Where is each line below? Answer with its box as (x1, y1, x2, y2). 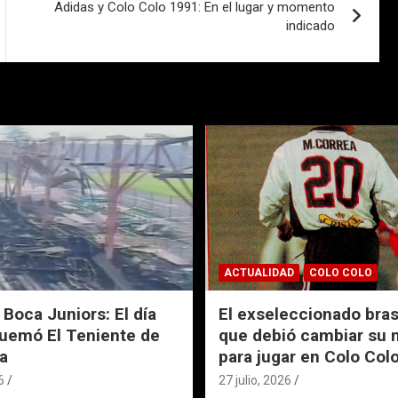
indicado (286, 18, 336, 35)
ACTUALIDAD (224, 267, 294, 280)
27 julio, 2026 (219, 373, 291, 388)
